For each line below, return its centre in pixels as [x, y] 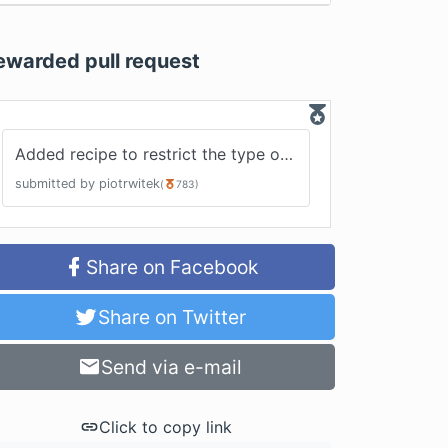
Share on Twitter [171, 317]
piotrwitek [129, 183]
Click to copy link [166, 427]
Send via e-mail [172, 367]
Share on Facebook [171, 267]
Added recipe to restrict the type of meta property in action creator [286, 154]
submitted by [55, 183]
